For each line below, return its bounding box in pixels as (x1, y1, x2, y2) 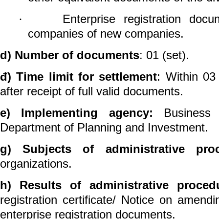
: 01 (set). (139, 48, 189, 62)
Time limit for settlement (16, 69, 157, 83)
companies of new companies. (27, 26, 184, 40)
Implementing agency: (21, 106, 153, 119)
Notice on (121, 193, 177, 206)
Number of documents (15, 48, 139, 62)
